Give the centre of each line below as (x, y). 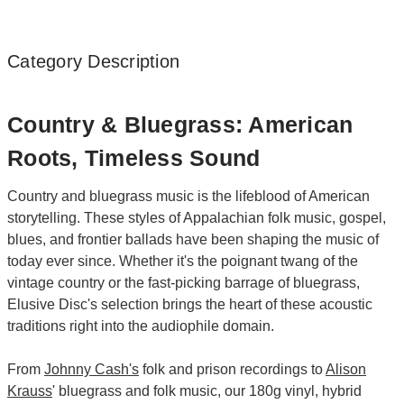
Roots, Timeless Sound (134, 157)
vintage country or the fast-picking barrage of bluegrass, (184, 283)
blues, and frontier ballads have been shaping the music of (193, 240)
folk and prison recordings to (232, 370)
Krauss (30, 391)
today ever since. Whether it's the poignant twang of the (183, 262)
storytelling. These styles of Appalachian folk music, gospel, (197, 218)
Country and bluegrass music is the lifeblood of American (188, 197)
